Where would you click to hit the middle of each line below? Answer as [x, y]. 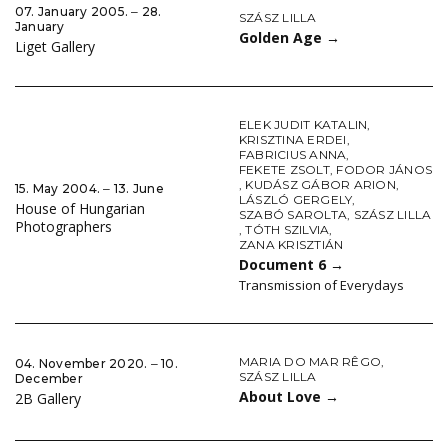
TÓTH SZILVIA [287, 230]
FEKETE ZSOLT [284, 170]
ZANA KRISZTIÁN [291, 245]
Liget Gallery [55, 47]
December [49, 379]
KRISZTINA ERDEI [293, 140]
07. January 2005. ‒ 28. [88, 12]
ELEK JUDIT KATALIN [303, 125]
